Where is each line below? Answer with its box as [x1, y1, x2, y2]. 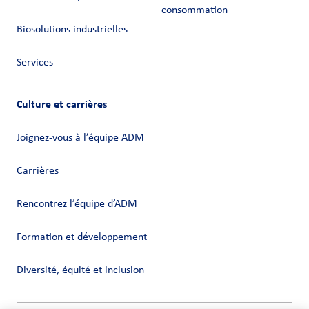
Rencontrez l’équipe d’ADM [17, 199, 137, 210]
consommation [161, 5, 228, 17]
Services [17, 57, 53, 69]
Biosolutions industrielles [17, 24, 128, 36]
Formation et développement [17, 232, 147, 243]
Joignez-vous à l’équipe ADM [17, 132, 144, 144]
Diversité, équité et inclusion [17, 265, 144, 277]
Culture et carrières [17, 97, 107, 111]
